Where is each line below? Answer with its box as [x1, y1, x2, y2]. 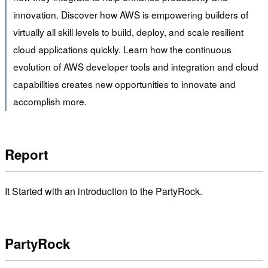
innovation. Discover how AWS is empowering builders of [13, 7, 248, 21]
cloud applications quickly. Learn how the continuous [13, 42, 232, 56]
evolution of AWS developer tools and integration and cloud [13, 59, 258, 73]
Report [5, 145, 48, 165]
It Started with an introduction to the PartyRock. [5, 184, 202, 198]
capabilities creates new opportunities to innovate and [13, 77, 236, 90]
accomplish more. [13, 94, 87, 108]
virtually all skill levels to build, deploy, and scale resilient [13, 25, 243, 38]
